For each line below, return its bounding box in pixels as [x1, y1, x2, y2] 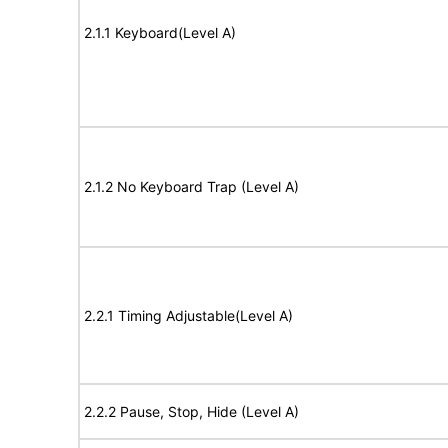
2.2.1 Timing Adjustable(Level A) [84, 307, 293, 324]
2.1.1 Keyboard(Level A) [84, 24, 236, 41]
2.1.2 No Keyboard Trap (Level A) [84, 178, 299, 195]
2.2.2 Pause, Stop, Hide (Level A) [84, 403, 299, 420]
